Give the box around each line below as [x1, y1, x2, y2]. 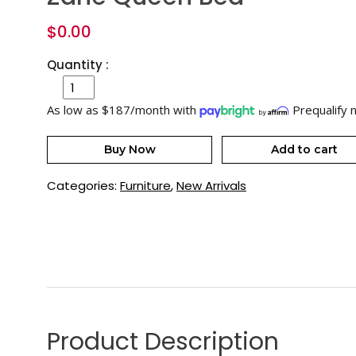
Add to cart [271, 142, 339, 157]
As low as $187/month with [47, 102, 199, 118]
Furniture [120, 177, 171, 194]
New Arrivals [176, 177, 246, 194]
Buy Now [103, 142, 156, 157]
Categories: [47, 177, 120, 194]
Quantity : [47, 56, 109, 73]
